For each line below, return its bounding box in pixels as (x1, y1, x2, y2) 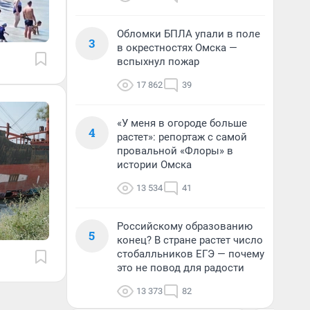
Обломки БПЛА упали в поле (117, 28, 260, 40)
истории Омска (117, 158, 192, 171)
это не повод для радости (117, 262, 244, 274)
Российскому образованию (117, 220, 253, 232)
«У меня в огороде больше (117, 117, 247, 129)
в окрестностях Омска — (117, 42, 237, 54)
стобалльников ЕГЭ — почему (117, 248, 264, 260)
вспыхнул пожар (117, 55, 199, 68)
